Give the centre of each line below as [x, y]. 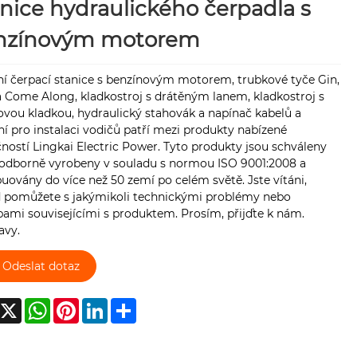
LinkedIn [131, 305]
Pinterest [104, 305]
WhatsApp [79, 305]
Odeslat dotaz [41, 266]
